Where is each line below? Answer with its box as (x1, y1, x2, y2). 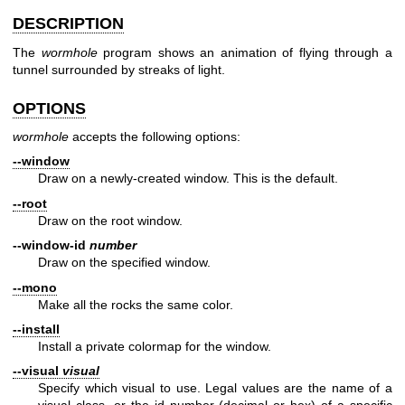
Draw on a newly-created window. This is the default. (38, 171, 338, 186)
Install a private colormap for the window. (38, 338, 271, 353)
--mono (13, 279, 57, 295)
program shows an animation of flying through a (97, 44, 393, 60)
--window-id (13, 238, 89, 253)
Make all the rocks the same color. (38, 297, 233, 312)
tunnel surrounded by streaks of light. (13, 61, 225, 77)
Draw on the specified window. (38, 255, 211, 270)
